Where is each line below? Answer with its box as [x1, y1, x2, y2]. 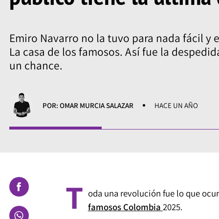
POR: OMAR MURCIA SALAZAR [43, 100, 134, 110]
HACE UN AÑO [154, 100, 198, 110]
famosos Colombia [88, 200, 163, 213]
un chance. [9, 58, 63, 73]
